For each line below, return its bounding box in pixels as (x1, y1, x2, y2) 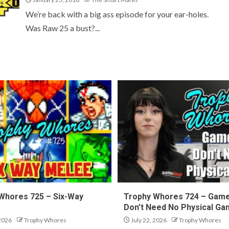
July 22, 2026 (130, 216, 167, 224)
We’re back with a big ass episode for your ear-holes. (26, 9, 209, 19)
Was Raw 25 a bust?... (26, 22, 100, 33)
